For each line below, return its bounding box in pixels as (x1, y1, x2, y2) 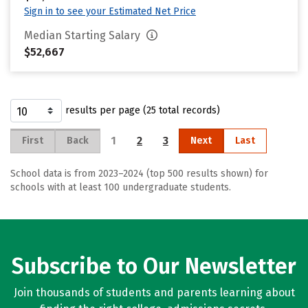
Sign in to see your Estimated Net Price (24, 5, 196, 17)
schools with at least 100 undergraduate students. (10, 181, 231, 193)
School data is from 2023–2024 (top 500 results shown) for (10, 168, 268, 179)
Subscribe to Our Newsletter (12, 253, 296, 279)
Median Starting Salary (24, 29, 143, 42)
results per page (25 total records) (65, 104, 220, 116)
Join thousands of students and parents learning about (13, 286, 295, 299)
